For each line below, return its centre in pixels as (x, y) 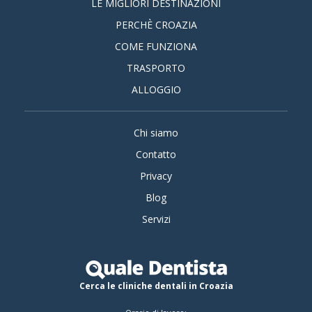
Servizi (156, 219)
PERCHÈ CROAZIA (156, 25)
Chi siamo (156, 133)
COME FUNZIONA (156, 46)
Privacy (156, 176)
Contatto (156, 154)
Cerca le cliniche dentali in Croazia (156, 286)
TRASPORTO (156, 68)
